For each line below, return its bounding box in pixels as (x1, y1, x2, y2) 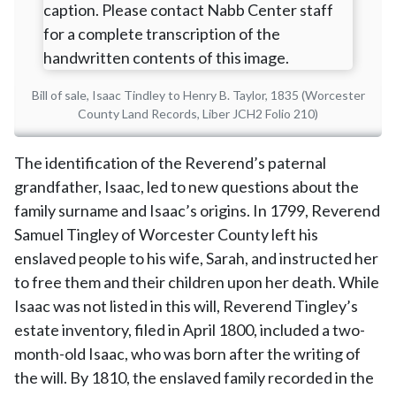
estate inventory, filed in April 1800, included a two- (14, 320, 365, 339)
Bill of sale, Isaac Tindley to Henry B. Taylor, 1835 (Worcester (31, 88, 365, 103)
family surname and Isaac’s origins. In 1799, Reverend (14, 201, 380, 220)
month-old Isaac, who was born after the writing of (14, 344, 361, 363)
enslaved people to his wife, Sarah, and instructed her (14, 248, 378, 268)
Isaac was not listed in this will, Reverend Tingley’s (14, 296, 358, 316)
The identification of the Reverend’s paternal (14, 153, 326, 172)
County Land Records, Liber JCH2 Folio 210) (78, 106, 318, 121)
